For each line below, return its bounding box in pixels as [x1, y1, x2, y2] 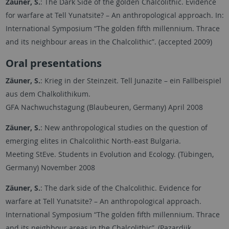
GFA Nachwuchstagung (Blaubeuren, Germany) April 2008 [5, 102, 203, 112]
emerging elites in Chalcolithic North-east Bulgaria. [5, 135, 181, 146]
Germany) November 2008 [5, 162, 95, 172]
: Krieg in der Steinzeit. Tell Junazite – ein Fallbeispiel [40, 75, 221, 85]
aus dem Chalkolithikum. [5, 88, 90, 99]
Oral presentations [5, 56, 102, 70]
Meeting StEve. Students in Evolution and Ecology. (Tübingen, [5, 149, 214, 159]
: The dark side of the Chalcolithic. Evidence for [40, 182, 201, 193]
